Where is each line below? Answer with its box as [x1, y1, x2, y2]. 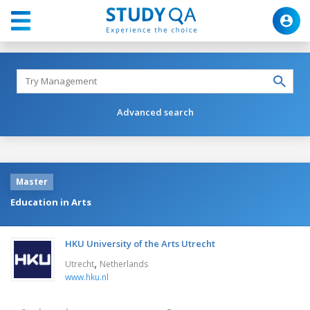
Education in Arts [10, 195, 91, 208]
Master [16, 175, 48, 188]
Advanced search [116, 105, 194, 118]
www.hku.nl [65, 271, 109, 283]
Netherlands [100, 257, 148, 270]
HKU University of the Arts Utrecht [65, 237, 215, 250]
